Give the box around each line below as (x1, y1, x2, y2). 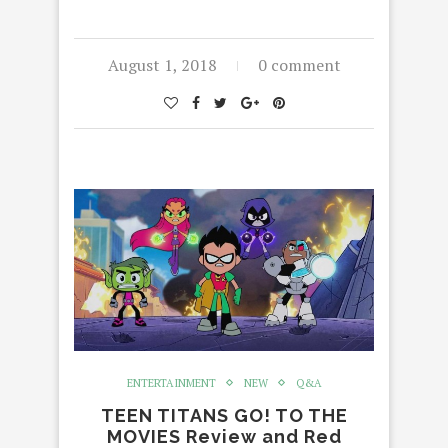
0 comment (257, 53, 341, 76)
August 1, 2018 (107, 53, 217, 76)
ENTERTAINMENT (126, 375, 216, 390)
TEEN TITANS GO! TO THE (100, 404, 348, 426)
